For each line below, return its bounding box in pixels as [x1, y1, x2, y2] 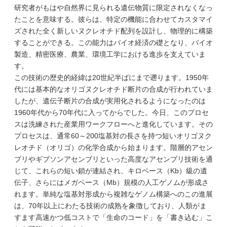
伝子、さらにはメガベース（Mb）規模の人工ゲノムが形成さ [14, 178, 209, 186]
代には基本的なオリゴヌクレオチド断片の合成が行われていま [14, 85, 213, 93]
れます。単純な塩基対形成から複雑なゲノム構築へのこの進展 [14, 190, 213, 198]
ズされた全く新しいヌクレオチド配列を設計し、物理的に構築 [14, 27, 213, 35]
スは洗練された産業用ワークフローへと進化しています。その [14, 120, 213, 128]
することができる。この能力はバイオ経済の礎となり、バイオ [14, 39, 213, 47]
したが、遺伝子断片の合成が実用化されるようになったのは [14, 97, 206, 105]
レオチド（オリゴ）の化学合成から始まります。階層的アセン [14, 143, 213, 152]
